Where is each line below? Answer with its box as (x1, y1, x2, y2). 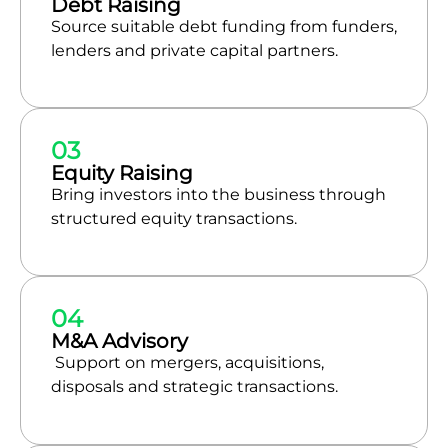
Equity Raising (51, 160, 193, 185)
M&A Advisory (51, 329, 188, 354)
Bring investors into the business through (51, 184, 386, 204)
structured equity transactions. (51, 208, 297, 228)
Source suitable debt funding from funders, (51, 16, 397, 36)
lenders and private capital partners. (51, 40, 338, 60)
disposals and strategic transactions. (51, 377, 338, 397)
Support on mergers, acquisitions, (51, 353, 324, 373)
